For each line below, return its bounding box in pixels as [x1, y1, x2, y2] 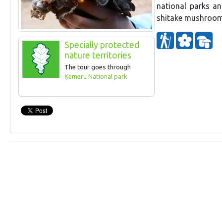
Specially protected [64, 40, 139, 50]
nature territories [64, 51, 131, 60]
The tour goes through [64, 63, 131, 71]
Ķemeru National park [64, 72, 127, 80]
